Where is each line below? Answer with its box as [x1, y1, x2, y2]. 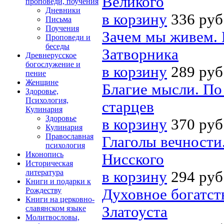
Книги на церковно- [25, 195, 94, 203]
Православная [45, 132, 93, 140]
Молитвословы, [25, 213, 79, 221]
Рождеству [25, 186, 61, 194]
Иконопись [25, 150, 63, 158]
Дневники [45, 6, 80, 14]
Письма [45, 15, 71, 23]
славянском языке [25, 204, 86, 212]
